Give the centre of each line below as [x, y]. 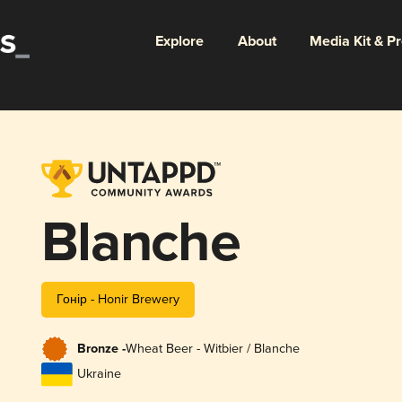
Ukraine [99, 374]
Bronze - [101, 350]
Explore [179, 41]
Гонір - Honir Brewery [118, 299]
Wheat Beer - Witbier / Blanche [212, 349]
